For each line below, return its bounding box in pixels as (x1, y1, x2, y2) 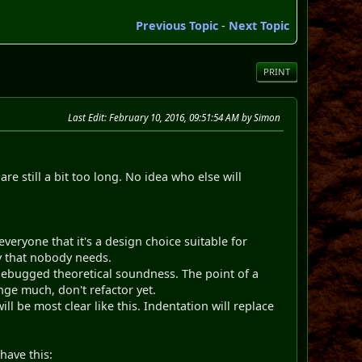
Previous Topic (135, 17, 218, 33)
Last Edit (67, 111, 104, 124)
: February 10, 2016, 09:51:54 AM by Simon (103, 111, 280, 124)
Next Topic (228, 17, 289, 33)
